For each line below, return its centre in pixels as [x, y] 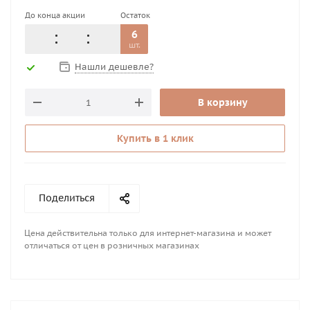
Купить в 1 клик [155, 138]
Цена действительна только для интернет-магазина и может [148, 233]
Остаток [135, 15]
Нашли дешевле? [114, 67]
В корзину [222, 102]
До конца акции [55, 15]
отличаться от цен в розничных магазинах [112, 245]
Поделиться [67, 198]
